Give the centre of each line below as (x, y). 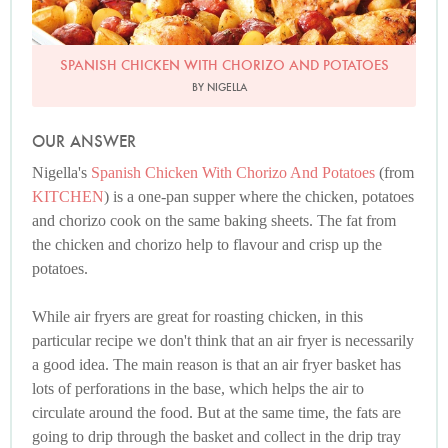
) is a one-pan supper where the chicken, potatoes (259, 197)
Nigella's (61, 173)
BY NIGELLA (219, 87)
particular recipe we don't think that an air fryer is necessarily (223, 341)
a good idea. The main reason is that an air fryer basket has (216, 365)
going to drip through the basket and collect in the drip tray (216, 437)
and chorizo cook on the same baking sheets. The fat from (214, 221)
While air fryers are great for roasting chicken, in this (197, 317)
